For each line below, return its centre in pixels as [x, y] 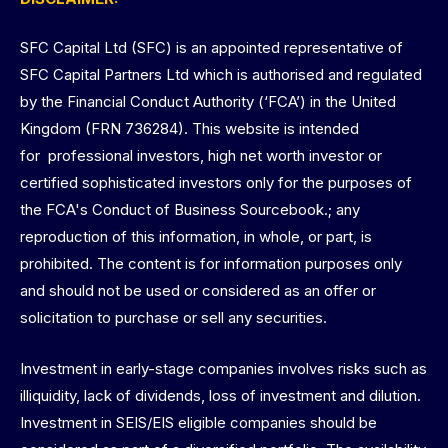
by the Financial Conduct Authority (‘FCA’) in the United [208, 102]
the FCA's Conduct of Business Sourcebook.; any [190, 210]
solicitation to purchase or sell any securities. [173, 318]
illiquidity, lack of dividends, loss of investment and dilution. [220, 396]
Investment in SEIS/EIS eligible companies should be [198, 423]
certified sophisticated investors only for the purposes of [216, 183]
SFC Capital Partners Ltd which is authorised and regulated [221, 75]
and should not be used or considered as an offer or [198, 291]
